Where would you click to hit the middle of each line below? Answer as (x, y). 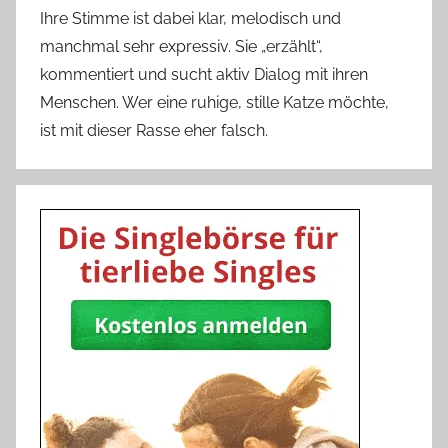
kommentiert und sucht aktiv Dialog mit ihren (204, 74)
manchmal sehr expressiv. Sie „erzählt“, (181, 46)
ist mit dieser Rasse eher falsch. (154, 130)
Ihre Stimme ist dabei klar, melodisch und (190, 18)
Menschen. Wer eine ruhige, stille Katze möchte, (214, 102)
